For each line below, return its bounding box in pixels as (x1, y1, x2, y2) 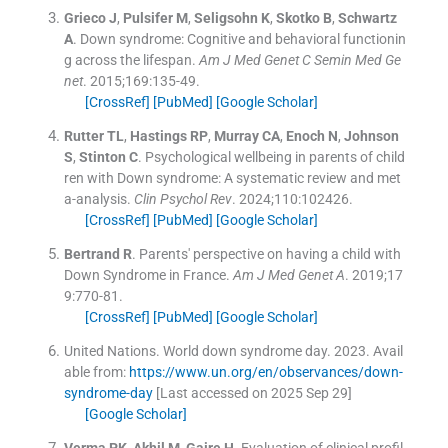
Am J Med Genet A (232, 267, 345, 284)
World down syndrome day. (162, 343, 331, 360)
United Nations (63, 343, 156, 360)
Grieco (63, 10, 106, 27)
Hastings (129, 128, 187, 145)
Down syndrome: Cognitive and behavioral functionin (79, 31, 406, 48)
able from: (63, 364, 129, 381)
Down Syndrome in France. (63, 267, 230, 284)
